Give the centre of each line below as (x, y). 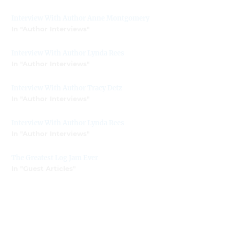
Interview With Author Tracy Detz (67, 88)
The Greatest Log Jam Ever (55, 158)
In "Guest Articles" (44, 168)
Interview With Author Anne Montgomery (81, 18)
